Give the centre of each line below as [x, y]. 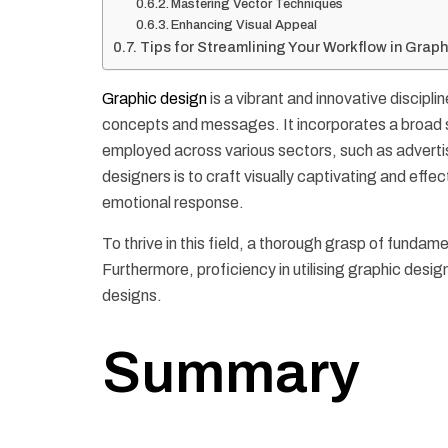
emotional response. [173, 202]
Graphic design [154, 98]
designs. [132, 295]
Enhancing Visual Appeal [244, 24]
